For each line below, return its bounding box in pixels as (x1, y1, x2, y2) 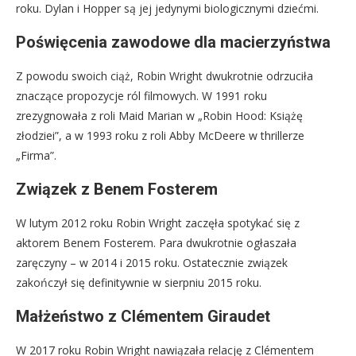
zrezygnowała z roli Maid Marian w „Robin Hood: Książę (16, 108, 303, 124)
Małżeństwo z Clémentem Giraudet (16, 307, 270, 327)
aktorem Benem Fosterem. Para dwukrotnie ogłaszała (16, 235, 296, 251)
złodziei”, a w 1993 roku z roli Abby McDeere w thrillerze (16, 128, 304, 144)
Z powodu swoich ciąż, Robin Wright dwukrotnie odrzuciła (16, 68, 313, 84)
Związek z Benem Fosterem (16, 180, 218, 199)
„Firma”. (16, 148, 56, 164)
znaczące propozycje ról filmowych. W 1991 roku (16, 88, 267, 104)
